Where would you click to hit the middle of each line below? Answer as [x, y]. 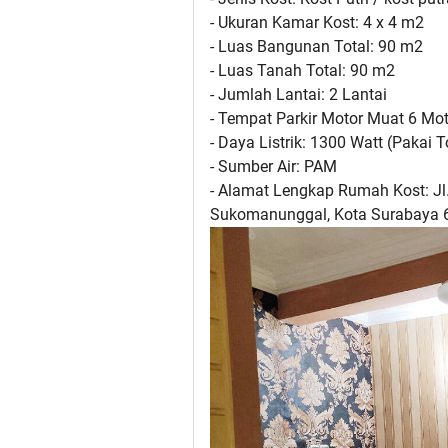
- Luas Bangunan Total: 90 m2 [316, 47]
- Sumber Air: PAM [273, 167]
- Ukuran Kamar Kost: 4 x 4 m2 [317, 23]
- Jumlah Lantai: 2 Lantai [298, 95]
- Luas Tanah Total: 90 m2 [302, 71]
